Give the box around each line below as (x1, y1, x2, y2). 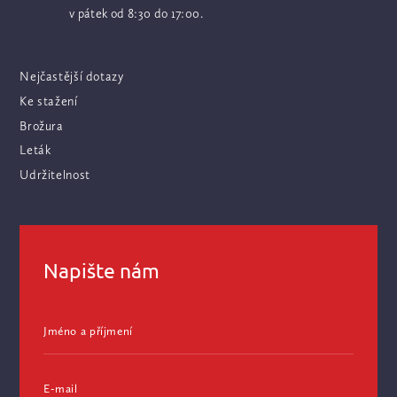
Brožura (19, 118, 64, 133)
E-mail (43, 380, 78, 395)
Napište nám (43, 256, 160, 283)
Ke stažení (19, 94, 78, 108)
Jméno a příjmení (43, 323, 133, 339)
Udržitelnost (19, 167, 90, 183)
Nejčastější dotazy (19, 69, 124, 84)
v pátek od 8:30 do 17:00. (68, 5, 203, 20)
